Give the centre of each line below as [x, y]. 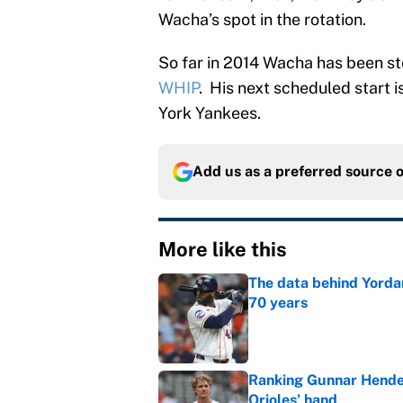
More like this [223, 250]
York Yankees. [210, 113]
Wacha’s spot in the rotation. [262, 20]
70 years [278, 303]
